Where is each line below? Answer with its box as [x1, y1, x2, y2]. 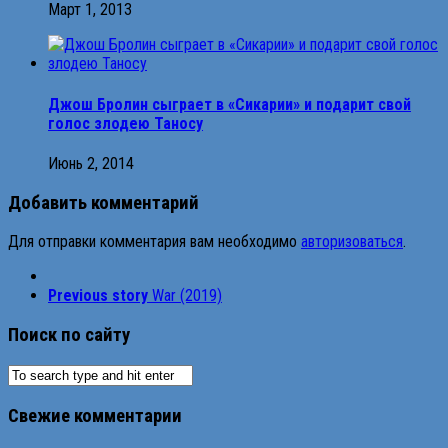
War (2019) [152, 286, 222, 306]
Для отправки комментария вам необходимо [8, 232, 301, 252]
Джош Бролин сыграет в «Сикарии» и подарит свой [48, 94, 411, 114]
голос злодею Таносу [48, 113, 203, 133]
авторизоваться [301, 232, 403, 252]
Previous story [48, 286, 148, 306]
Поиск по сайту [8, 324, 130, 347]
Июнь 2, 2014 [48, 153, 134, 173]
